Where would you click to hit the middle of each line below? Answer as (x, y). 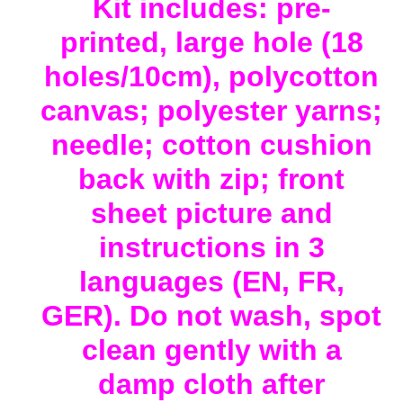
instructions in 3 (211, 248)
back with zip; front (211, 179)
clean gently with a (211, 350)
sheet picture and (211, 214)
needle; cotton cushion (211, 145)
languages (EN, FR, (211, 282)
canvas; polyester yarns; (211, 111)
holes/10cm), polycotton (211, 77)
